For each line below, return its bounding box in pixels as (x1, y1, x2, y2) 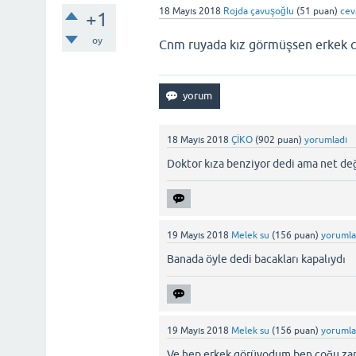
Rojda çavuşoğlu (223, 6, 295, 17)
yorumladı (304, 134, 348, 145)
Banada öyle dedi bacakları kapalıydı (167, 253, 346, 265)
